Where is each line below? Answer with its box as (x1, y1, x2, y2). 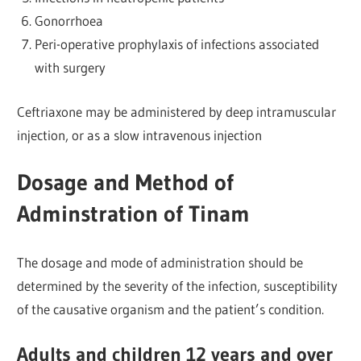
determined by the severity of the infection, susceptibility (17, 276, 338, 294)
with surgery (34, 59, 106, 77)
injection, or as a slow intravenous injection (17, 126, 263, 143)
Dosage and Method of (17, 168, 234, 197)
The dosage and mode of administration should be (17, 253, 304, 271)
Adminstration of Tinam (17, 200, 251, 228)
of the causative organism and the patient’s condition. (17, 300, 325, 317)
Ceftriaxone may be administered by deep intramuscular (17, 102, 337, 120)
